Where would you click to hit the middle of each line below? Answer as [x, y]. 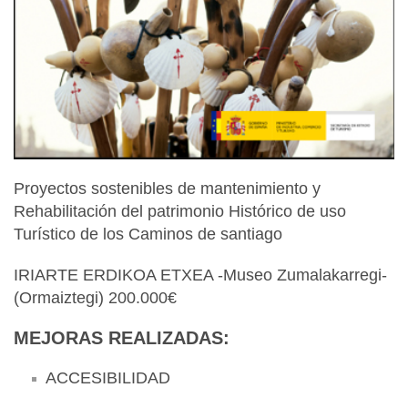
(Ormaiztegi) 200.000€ [95, 297]
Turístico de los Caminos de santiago [148, 234]
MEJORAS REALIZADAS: [122, 337]
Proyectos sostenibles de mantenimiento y [167, 188]
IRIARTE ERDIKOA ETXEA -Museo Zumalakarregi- [200, 275]
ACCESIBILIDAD [108, 377]
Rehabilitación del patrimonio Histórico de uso [180, 211]
